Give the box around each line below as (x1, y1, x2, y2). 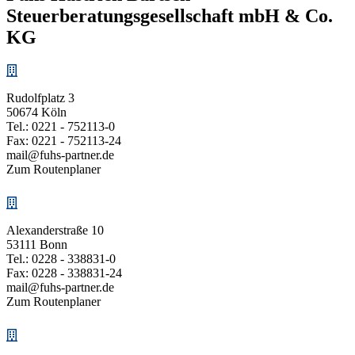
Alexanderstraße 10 (6, 223, 104, 238)
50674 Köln (6, 105, 67, 120)
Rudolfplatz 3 (6, 91, 74, 105)
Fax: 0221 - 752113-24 (6, 134, 121, 148)
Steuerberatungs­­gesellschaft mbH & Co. (6, 6, 333, 27)
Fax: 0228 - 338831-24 (6, 266, 122, 281)
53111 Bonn (6, 238, 67, 252)
